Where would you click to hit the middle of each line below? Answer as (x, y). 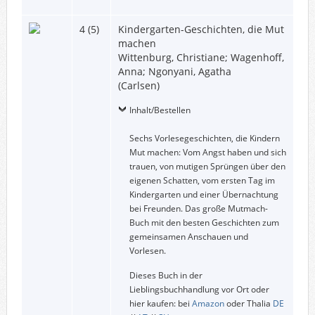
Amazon (208, 303)
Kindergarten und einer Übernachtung (204, 194)
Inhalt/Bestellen (160, 110)
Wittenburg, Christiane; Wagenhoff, (201, 57)
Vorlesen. (147, 250)
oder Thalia (248, 303)
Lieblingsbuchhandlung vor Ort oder (199, 289)
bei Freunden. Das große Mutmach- (198, 208)
